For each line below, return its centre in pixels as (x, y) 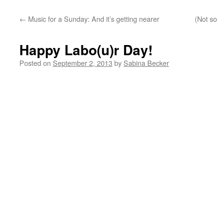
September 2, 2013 (83, 63)
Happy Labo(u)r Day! (86, 50)
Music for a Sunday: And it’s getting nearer (93, 19)
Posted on (35, 63)
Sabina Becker (146, 63)
